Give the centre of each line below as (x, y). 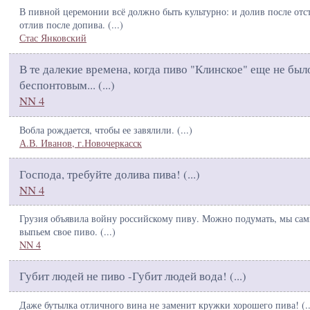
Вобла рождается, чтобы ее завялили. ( (100, 129)
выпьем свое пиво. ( (62, 232)
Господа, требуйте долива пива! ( (103, 174)
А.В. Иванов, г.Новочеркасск (81, 143)
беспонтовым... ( (61, 85)
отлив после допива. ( (65, 25)
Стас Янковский (53, 38)
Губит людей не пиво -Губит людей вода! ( (127, 276)
